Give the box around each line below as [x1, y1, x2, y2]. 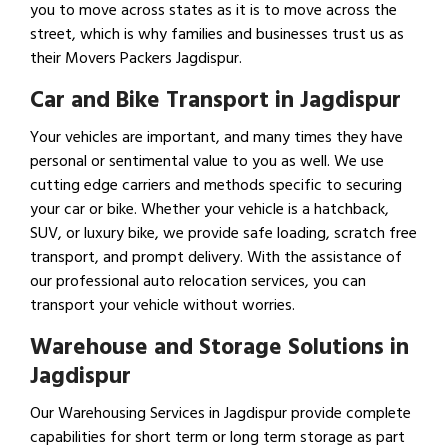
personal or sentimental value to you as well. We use [30, 148, 384, 175]
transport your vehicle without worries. [30, 292, 295, 319]
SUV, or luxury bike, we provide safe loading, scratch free [30, 220, 417, 247]
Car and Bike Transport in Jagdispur [30, 81, 401, 120]
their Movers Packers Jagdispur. [30, 45, 242, 72]
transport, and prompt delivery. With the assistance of [30, 244, 402, 271]
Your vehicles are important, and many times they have [30, 124, 403, 151]
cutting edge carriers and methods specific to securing [30, 172, 402, 199]
